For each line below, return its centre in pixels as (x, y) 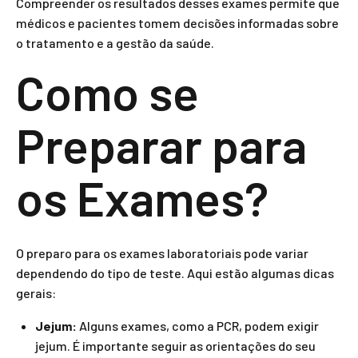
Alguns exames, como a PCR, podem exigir (198, 326)
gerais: (36, 293)
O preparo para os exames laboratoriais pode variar (162, 253)
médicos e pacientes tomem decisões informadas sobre (177, 23)
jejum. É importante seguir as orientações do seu (175, 346)
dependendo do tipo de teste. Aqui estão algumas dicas (175, 273)
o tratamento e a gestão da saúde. (115, 43)
